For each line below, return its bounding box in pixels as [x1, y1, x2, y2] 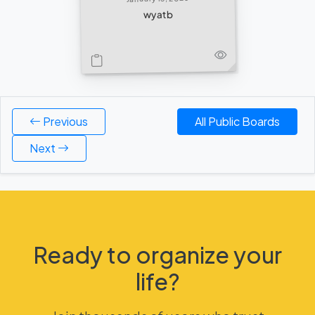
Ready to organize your [33, 240, 282, 269]
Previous [41, 114, 88, 129]
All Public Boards [195, 114, 280, 129]
